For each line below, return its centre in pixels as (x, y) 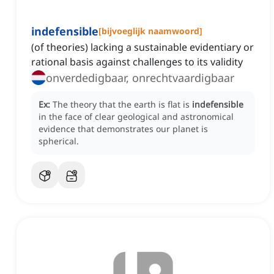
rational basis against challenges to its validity (137, 62)
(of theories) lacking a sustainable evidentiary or (143, 47)
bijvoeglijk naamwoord (150, 31)
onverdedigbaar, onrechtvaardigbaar (140, 78)
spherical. (59, 141)
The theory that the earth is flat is (122, 105)
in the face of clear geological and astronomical (136, 117)
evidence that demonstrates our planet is (123, 129)
